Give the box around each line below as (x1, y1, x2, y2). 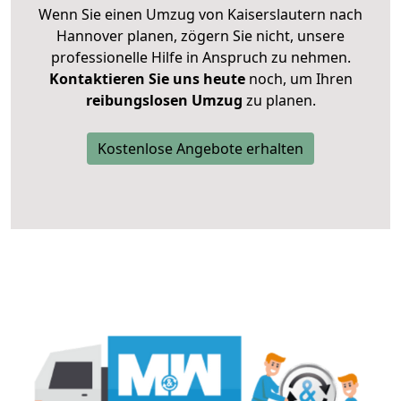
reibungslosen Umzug (85, 90, 243, 111)
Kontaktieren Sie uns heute (48, 69, 245, 90)
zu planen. (242, 90, 316, 111)
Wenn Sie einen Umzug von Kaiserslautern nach (38, 4, 363, 25)
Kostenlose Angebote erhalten (98, 139, 303, 159)
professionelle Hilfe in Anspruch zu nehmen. (50, 47, 351, 68)
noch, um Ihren (244, 69, 353, 90)
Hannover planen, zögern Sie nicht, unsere (56, 26, 345, 47)
